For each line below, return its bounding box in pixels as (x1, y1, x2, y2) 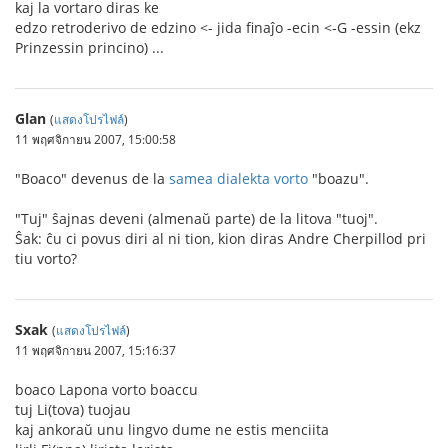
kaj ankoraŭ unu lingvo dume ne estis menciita (15, 420, 329, 440)
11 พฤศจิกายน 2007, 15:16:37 (15, 342, 176, 359)
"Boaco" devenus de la (15, 169, 169, 189)
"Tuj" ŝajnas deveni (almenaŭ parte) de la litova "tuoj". (15, 209, 378, 229)
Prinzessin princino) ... (15, 38, 164, 58)
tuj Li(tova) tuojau (15, 400, 131, 420)
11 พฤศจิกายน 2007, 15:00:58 (15, 131, 176, 148)
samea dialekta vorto (169, 169, 308, 189)
